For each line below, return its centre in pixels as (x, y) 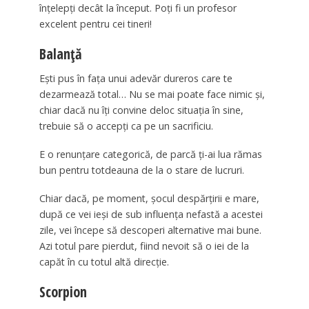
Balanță (60, 53)
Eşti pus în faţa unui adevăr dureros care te (136, 79)
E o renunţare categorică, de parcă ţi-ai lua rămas (150, 154)
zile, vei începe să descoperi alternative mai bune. (150, 230)
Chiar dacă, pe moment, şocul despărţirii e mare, (149, 199)
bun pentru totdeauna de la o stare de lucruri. (141, 170)
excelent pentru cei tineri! (95, 23)
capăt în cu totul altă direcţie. (104, 262)
